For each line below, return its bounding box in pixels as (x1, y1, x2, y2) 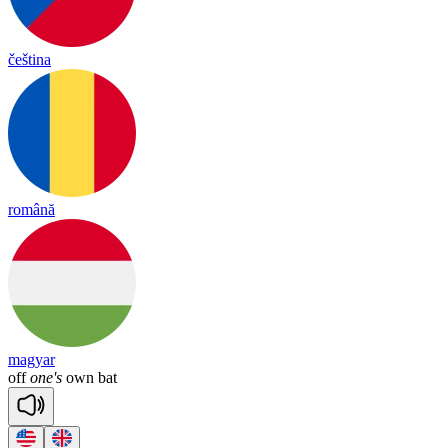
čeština (8, 51, 51, 68)
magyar (8, 351, 55, 368)
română (8, 201, 55, 218)
